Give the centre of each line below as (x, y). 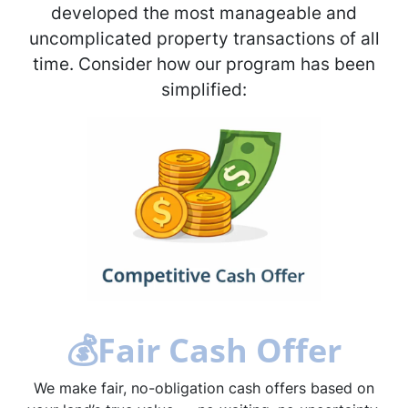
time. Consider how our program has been (204, 64)
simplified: (204, 90)
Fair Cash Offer (219, 351)
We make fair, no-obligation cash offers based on (204, 388)
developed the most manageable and (204, 13)
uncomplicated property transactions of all (204, 39)
